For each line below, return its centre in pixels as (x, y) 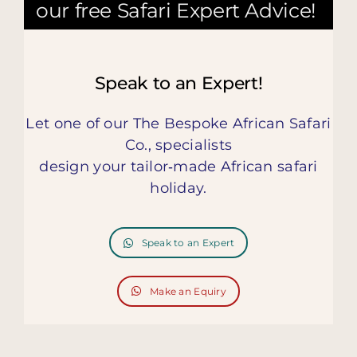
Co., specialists (178, 145)
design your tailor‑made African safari (178, 167)
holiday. (178, 188)
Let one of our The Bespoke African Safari (178, 124)
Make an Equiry (188, 291)
